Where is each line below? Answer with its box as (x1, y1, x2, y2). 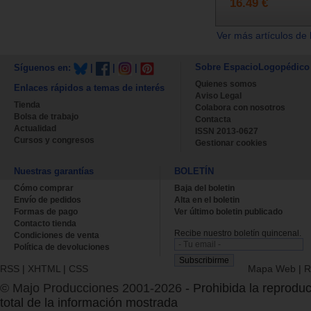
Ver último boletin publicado (174, 206, 283, 217)
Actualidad (14, 123, 56, 133)
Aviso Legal (195, 90, 242, 101)
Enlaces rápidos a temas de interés (14, 82, 165, 93)
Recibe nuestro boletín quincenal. (174, 228, 301, 238)
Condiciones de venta (14, 230, 99, 240)
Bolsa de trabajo (14, 111, 78, 121)
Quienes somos (195, 78, 257, 89)
